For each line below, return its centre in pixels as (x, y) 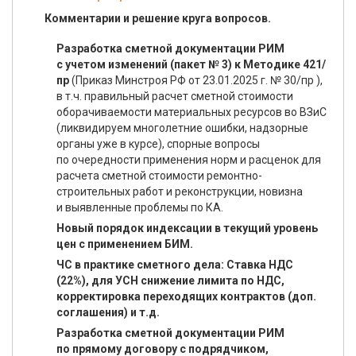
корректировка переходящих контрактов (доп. (186, 296)
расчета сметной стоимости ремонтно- (159, 176)
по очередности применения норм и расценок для (189, 160)
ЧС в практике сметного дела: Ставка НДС (175, 265)
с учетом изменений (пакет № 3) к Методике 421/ (191, 64)
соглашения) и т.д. (108, 312)
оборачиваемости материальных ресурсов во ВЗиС (192, 112)
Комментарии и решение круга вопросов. (158, 18)
